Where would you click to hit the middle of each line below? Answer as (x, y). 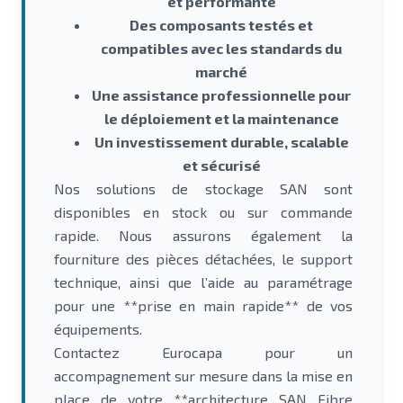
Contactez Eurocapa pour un (203, 352)
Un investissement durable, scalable (221, 142)
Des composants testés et (221, 25)
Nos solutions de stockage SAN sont (203, 188)
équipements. (98, 329)
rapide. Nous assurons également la (203, 235)
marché (221, 72)
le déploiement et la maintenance (221, 118)
